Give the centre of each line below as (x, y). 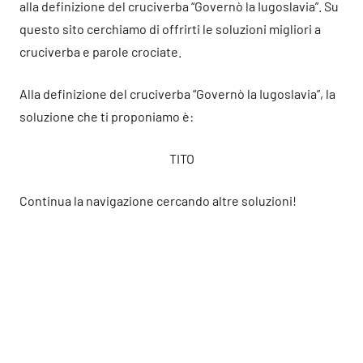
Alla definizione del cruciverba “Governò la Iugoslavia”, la (177, 94)
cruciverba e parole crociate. (100, 51)
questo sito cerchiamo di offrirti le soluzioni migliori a (170, 29)
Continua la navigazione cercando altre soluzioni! (158, 201)
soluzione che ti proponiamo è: (107, 116)
